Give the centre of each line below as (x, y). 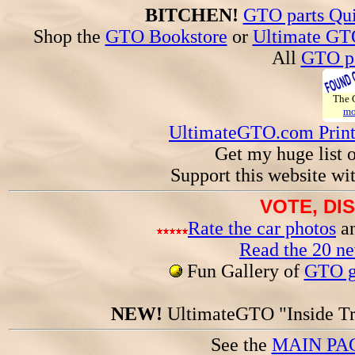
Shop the (69, 36)
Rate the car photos (262, 228)
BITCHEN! (191, 15)
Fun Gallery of (243, 271)
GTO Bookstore (166, 36)
